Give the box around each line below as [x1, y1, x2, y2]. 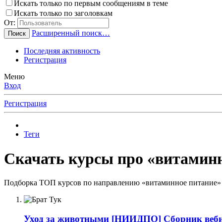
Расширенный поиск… [32, 29, 110, 38]
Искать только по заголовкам [14, 9, 112, 18]
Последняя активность [24, 47, 100, 55]
